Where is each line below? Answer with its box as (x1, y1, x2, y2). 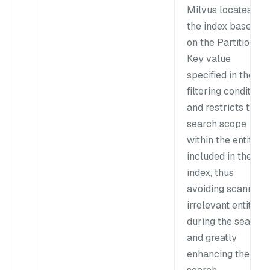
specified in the (187, 68, 254, 81)
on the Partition (187, 36, 255, 49)
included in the (187, 149, 252, 163)
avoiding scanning (187, 182, 266, 195)
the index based (187, 19, 257, 33)
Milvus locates (187, 3, 252, 16)
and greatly (187, 231, 237, 244)
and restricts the (187, 101, 260, 114)
